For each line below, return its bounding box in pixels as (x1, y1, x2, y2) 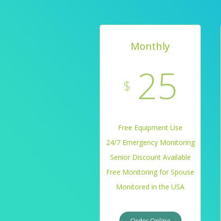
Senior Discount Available (110, 152, 191, 162)
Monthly (131, 39, 170, 53)
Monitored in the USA (116, 182, 185, 191)
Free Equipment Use (118, 123, 183, 132)
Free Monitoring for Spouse (106, 167, 195, 177)
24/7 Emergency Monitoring (106, 138, 195, 147)
